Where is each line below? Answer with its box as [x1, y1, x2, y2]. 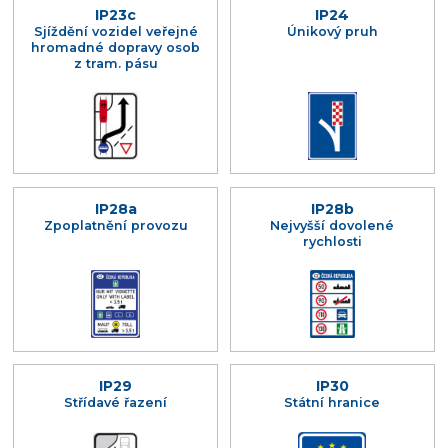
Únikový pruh [286, 24, 378, 40]
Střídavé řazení [64, 395, 168, 411]
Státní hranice [284, 395, 381, 411]
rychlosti [302, 233, 362, 249]
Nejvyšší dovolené [270, 217, 395, 233]
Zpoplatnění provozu [43, 217, 188, 233]
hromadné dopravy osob [31, 40, 201, 56]
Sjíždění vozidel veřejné [33, 24, 198, 40]
